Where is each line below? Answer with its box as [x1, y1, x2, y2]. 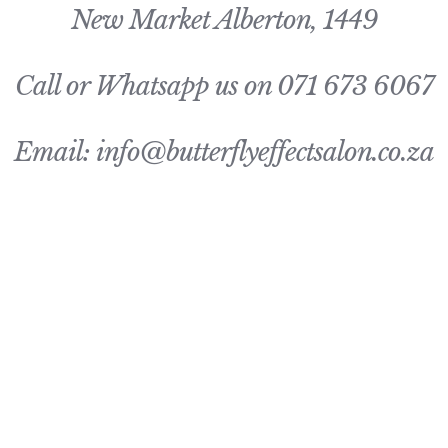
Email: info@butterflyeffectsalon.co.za [14, 135, 434, 168]
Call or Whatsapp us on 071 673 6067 [14, 69, 434, 102]
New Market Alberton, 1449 [71, 3, 377, 36]
